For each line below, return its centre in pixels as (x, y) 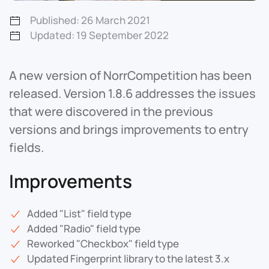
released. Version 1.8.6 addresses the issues (132, 93)
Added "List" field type (79, 213)
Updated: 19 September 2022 (99, 35)
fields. (26, 147)
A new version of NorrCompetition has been (130, 75)
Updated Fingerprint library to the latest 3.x (128, 258)
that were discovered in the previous (111, 111)
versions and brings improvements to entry (129, 129)
